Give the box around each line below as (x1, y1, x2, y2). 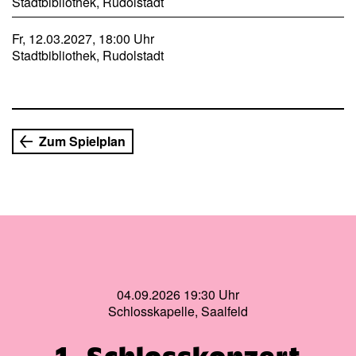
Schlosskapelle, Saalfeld (108, 302, 248, 321)
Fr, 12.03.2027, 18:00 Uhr (12, 29, 154, 48)
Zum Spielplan (39, 131, 126, 150)
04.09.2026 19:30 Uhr (117, 285, 239, 304)
